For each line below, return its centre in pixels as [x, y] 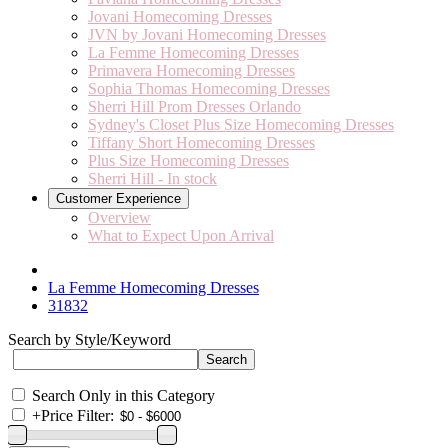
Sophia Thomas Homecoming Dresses [209, 88]
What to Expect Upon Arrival [181, 235]
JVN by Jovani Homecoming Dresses [207, 34]
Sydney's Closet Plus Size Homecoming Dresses [241, 124]
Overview [119, 217]
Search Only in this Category [123, 395]
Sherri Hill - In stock [152, 178]
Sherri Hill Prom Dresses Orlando [194, 106]
